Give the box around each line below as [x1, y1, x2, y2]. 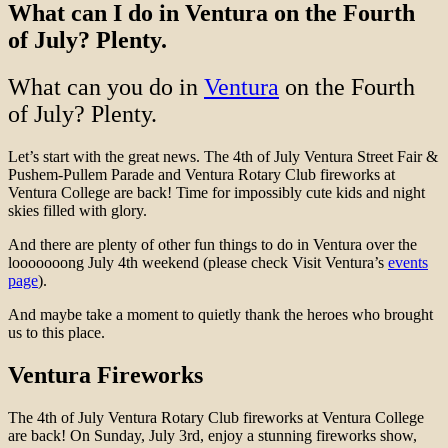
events [388, 254, 428, 272]
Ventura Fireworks [8, 362, 203, 389]
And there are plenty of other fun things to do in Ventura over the [8, 236, 417, 254]
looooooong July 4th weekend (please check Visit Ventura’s [8, 254, 388, 272]
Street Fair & [357, 148, 438, 166]
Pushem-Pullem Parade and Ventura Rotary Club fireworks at [8, 166, 395, 184]
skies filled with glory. [8, 202, 147, 220]
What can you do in [8, 74, 204, 101]
